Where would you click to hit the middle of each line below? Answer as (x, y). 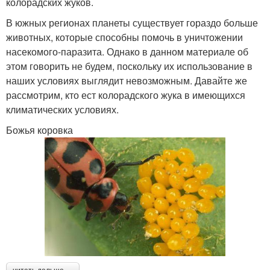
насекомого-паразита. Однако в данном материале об (127, 51)
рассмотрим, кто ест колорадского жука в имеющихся (126, 95)
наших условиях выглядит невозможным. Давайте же (127, 80)
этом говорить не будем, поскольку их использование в (129, 66)
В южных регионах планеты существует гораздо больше (132, 22)
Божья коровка (39, 130)
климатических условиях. (62, 109)
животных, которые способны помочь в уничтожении (124, 37)
